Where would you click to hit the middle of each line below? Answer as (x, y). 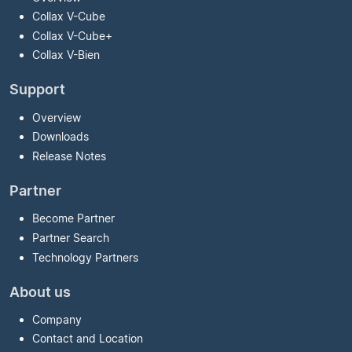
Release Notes (69, 156)
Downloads (60, 137)
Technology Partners (85, 257)
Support (37, 90)
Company (57, 319)
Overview (56, 117)
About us (40, 291)
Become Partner (73, 218)
